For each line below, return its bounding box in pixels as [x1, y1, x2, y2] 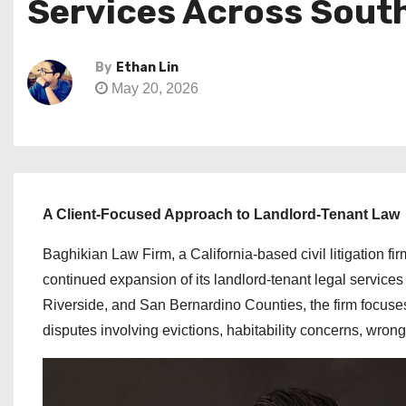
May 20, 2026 [108, 81, 198, 96]
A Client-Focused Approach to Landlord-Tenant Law [43, 207, 400, 222]
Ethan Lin [116, 60, 179, 75]
